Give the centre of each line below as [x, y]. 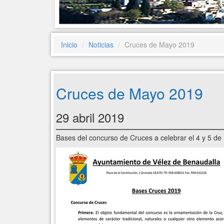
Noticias [101, 44]
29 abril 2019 [90, 117]
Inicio [69, 44]
